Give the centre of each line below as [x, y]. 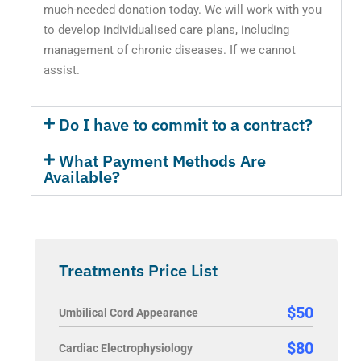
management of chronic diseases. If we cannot [169, 50]
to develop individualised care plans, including [166, 30]
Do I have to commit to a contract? [186, 125]
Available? [81, 177]
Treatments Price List [138, 271]
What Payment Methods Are [163, 161]
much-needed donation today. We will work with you [182, 10]
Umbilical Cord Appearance [128, 313]
